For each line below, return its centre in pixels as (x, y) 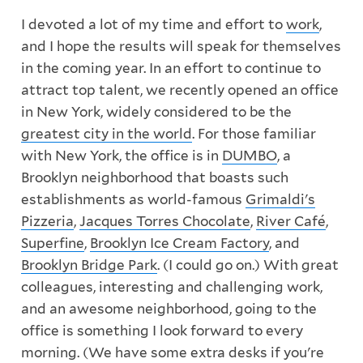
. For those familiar (254, 134)
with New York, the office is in (121, 156)
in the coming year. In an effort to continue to (171, 68)
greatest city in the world (106, 134)
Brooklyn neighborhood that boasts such (154, 178)
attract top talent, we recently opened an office (179, 90)
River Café (290, 222)
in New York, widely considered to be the (156, 112)
